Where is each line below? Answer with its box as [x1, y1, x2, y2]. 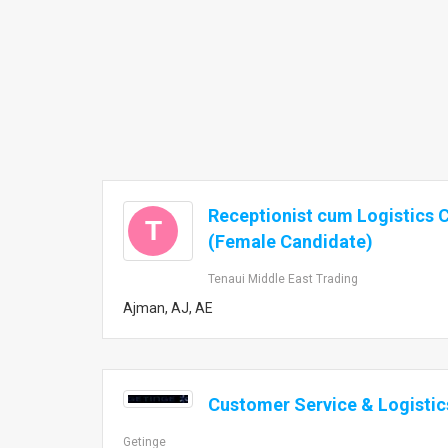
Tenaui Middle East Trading [208, 272, 358, 286]
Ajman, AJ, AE [123, 300, 213, 316]
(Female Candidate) [208, 231, 373, 252]
